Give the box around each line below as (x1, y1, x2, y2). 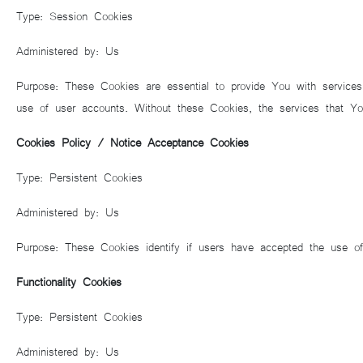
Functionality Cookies (16, 274, 122, 288)
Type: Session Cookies (16, 8, 133, 23)
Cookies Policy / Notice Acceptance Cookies (16, 135, 249, 149)
